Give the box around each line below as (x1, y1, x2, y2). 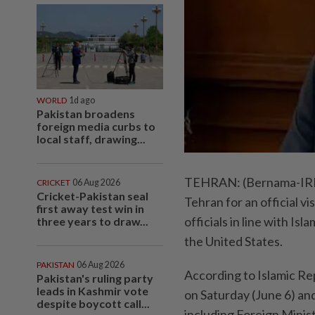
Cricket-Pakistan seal (37, 188, 148, 202)
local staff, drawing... (37, 131, 146, 146)
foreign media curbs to (37, 119, 155, 133)
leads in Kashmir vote (37, 283, 148, 297)
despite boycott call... (37, 296, 150, 310)
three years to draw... (37, 214, 148, 228)
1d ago (69, 94, 95, 105)
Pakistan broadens (37, 106, 135, 120)
